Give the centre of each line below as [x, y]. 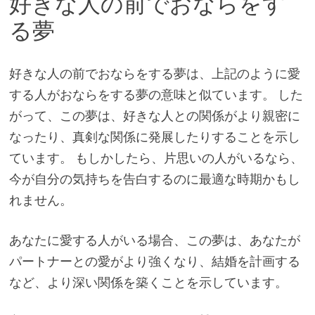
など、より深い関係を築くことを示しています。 [148, 282]
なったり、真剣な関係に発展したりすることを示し [154, 136]
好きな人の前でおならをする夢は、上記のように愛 [154, 73]
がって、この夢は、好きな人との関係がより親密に [154, 115]
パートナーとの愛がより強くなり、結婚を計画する [154, 261]
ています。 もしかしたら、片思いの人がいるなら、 [156, 157]
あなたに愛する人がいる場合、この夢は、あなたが [154, 240]
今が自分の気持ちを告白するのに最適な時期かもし [154, 179]
